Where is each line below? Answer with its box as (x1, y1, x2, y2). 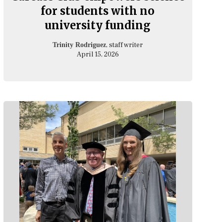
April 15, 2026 (76, 50, 119, 59)
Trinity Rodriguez (53, 41, 107, 49)
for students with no (41, 3, 155, 18)
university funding (45, 18, 151, 32)
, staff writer (106, 40, 143, 50)
